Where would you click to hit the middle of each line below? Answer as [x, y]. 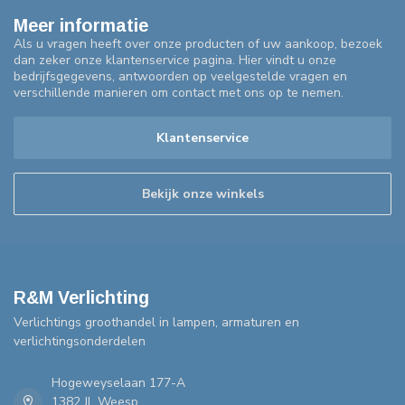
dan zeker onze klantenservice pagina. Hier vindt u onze [175, 61]
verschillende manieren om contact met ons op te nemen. [179, 93]
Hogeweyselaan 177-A [118, 383]
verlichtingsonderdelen [80, 342]
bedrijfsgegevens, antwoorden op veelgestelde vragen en [180, 77]
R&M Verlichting [81, 298]
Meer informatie [81, 26]
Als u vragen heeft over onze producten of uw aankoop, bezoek [198, 44]
